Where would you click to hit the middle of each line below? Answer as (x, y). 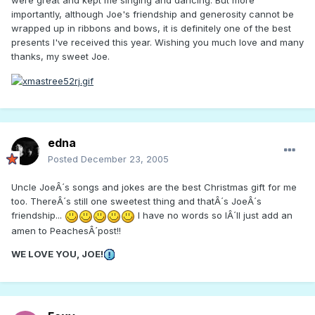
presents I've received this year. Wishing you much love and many (157, 43)
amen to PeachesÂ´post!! (66, 230)
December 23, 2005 (125, 159)
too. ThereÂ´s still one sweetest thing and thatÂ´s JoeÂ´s (136, 201)
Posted (64, 159)
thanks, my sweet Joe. (60, 57)
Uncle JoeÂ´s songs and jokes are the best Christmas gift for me (154, 187)
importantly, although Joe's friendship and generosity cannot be (153, 14)
